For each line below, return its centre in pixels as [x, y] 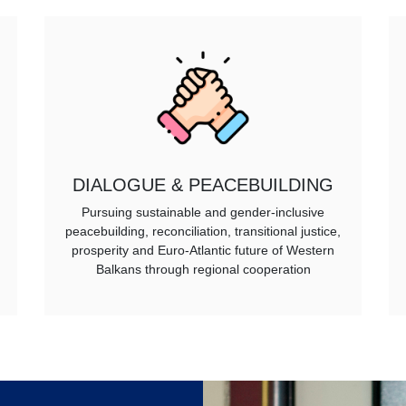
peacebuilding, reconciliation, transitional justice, [203, 232]
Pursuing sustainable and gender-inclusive [203, 213]
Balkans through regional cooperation [203, 270]
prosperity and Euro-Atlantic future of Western [203, 251]
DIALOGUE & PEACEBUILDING [203, 185]
